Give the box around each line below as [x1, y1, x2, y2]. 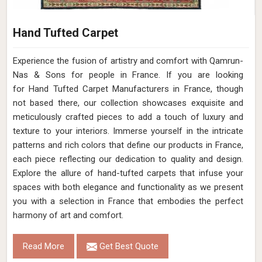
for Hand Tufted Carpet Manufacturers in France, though [13, 84, 243, 94]
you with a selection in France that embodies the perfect [13, 196, 243, 206]
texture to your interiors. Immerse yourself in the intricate [13, 126, 243, 136]
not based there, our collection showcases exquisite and [13, 98, 243, 108]
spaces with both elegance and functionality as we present [13, 182, 243, 192]
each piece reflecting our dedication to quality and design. [13, 154, 243, 164]
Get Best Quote [97, 241, 158, 251]
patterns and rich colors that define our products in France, [13, 140, 243, 150]
